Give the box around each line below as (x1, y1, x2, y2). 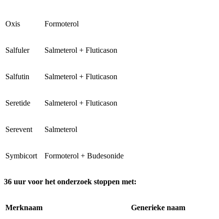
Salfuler (5, 46, 29, 55)
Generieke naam (131, 203, 185, 212)
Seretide (5, 99, 30, 108)
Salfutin (5, 72, 29, 81)
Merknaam (5, 203, 43, 212)
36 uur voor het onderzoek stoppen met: (4, 177, 136, 186)
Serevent (5, 125, 32, 134)
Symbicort (5, 152, 37, 160)
